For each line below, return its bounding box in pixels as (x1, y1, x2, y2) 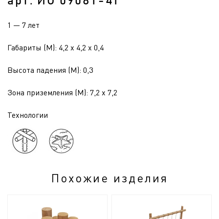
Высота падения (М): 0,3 (7, 65, 93, 75)
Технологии (7, 110, 48, 120)
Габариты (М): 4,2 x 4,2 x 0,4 (7, 43, 104, 52)
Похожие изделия (51, 171, 168, 185)
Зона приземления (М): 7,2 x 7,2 (7, 88, 117, 97)
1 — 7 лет (7, 20, 40, 30)
